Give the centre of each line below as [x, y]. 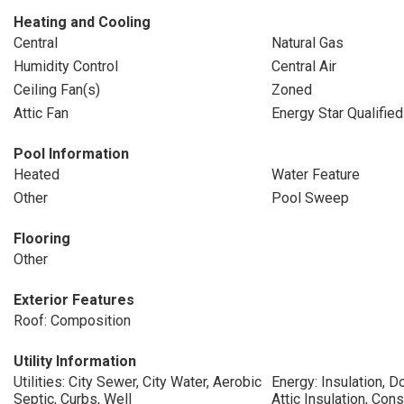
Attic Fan [41, 113]
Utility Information [75, 361]
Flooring [42, 239]
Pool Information [71, 154]
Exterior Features [74, 300]
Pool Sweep [310, 198]
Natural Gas [307, 43]
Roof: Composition [72, 321]
